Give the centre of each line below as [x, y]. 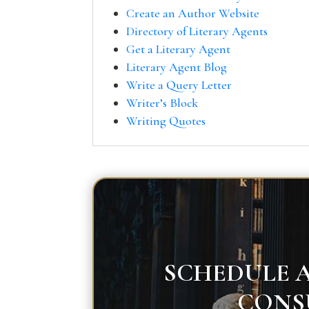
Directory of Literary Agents [197, 32]
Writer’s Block [162, 104]
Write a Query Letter [179, 86]
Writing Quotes [166, 122]
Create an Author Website [193, 14]
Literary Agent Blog [177, 68]
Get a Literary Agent [179, 50]
